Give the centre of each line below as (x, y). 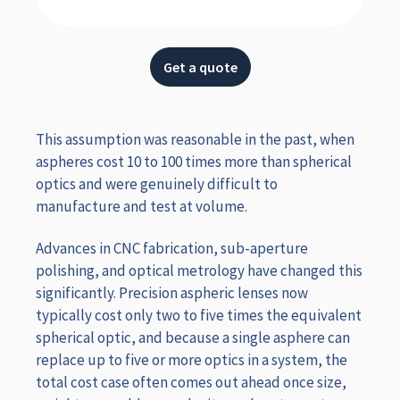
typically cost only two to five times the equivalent (199, 316)
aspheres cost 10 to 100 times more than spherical (194, 161)
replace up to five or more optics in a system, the (192, 360)
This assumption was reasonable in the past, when (195, 139)
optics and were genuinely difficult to (157, 183)
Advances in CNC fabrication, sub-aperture (172, 249)
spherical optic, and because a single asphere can (193, 338)
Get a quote (200, 67)
